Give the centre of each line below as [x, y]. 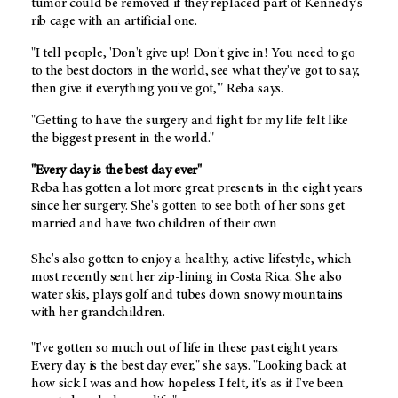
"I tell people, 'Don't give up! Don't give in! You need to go [193, 54]
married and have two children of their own [154, 224]
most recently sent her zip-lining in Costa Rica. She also [187, 278]
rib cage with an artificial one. [114, 22]
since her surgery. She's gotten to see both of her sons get [188, 207]
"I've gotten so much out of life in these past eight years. [186, 349]
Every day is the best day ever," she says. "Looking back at [189, 366]
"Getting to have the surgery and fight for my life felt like [190, 121]
